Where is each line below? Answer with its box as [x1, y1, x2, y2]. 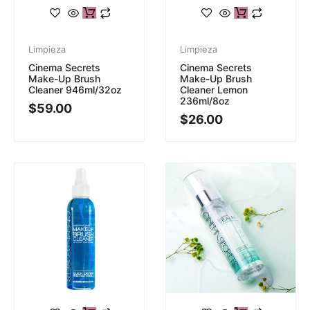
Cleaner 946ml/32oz [28, 83, 122, 95]
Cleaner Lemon [180, 83, 248, 95]
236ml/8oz [180, 94, 230, 107]
